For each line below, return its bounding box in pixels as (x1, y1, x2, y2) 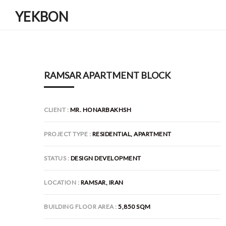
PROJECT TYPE (44, 130, 88, 138)
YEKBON (23, 9, 69, 25)
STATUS (44, 154, 66, 162)
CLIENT (44, 106, 66, 114)
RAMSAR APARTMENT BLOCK (44, 70, 171, 81)
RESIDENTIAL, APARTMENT (92, 130, 172, 138)
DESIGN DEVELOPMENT (70, 154, 141, 162)
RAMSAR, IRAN (80, 179, 124, 186)
